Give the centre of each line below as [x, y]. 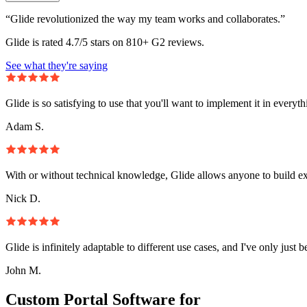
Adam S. [25, 126]
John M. [23, 270]
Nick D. [23, 198]
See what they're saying [57, 65]
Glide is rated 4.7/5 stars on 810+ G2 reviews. [105, 42]
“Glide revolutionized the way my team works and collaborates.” [145, 19]
